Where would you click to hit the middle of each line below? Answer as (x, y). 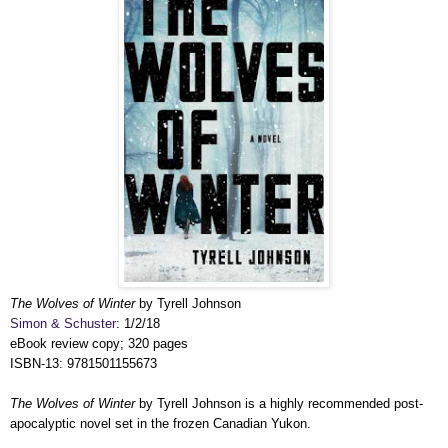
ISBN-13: (38, 363)
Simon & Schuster (63, 323)
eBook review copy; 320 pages (99, 343)
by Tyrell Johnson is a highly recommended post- (279, 403)
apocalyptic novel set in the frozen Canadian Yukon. (160, 423)
